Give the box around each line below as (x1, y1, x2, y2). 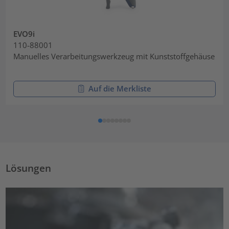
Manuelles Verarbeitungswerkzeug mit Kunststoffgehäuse (13, 51, 215, 61)
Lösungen (6, 161, 52, 174)
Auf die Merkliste (88, 83, 151, 94)
